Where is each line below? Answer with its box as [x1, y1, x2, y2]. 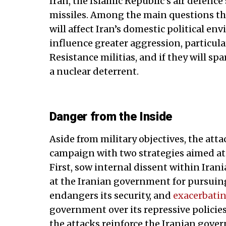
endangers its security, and [49, 189, 173, 201]
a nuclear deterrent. [49, 65, 139, 77]
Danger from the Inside [49, 109, 173, 124]
